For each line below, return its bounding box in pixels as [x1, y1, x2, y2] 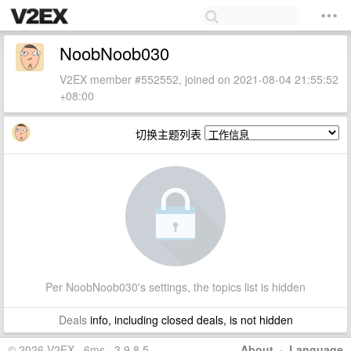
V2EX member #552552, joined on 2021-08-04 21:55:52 [60, 71, 338, 87]
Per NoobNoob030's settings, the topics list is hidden [45, 279, 306, 295]
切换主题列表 [136, 126, 204, 142]
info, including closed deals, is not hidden [86, 312, 293, 327]
